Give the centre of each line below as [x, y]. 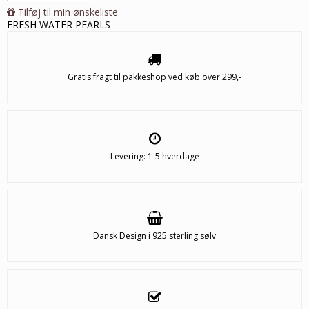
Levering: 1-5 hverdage [154, 157]
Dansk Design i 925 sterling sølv [154, 236]
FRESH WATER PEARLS [59, 25]
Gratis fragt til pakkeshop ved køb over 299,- [154, 77]
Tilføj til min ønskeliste [68, 12]
